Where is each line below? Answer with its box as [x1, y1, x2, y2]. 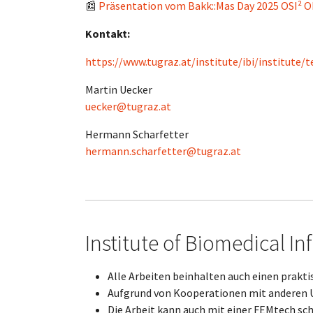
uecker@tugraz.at [85, 99, 171, 113]
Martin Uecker [85, 82, 154, 96]
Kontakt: [85, 27, 132, 41]
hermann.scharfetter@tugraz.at [85, 144, 241, 158]
